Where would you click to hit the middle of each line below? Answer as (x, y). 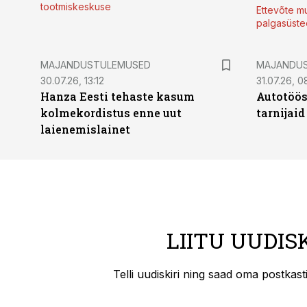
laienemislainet (85, 129)
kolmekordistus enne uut (111, 113)
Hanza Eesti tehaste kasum (118, 96)
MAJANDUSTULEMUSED (96, 65)
